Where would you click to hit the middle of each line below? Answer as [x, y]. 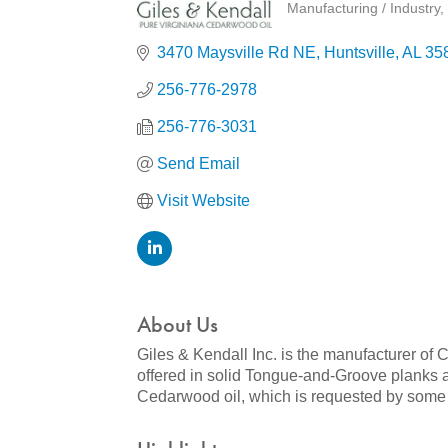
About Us [177, 324]
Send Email [198, 163]
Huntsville [359, 52]
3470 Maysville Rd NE [236, 52]
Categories [340, 25]
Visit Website [203, 200]
